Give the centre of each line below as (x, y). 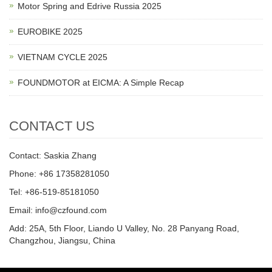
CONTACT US (52, 126)
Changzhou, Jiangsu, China (62, 240)
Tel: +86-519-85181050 (54, 192)
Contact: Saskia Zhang (53, 155)
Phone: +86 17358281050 (59, 174)
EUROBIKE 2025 (50, 32)
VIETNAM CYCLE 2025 (63, 57)
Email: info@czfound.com (58, 210)
